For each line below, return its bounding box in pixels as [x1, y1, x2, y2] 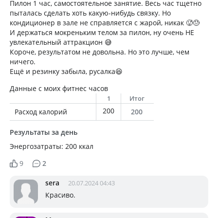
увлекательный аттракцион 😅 [10, 37, 112, 47]
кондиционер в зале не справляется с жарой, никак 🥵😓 [10, 18, 200, 28]
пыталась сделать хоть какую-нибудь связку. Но [10, 8, 171, 18]
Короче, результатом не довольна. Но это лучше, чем [10, 47, 189, 57]
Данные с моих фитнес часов [10, 84, 108, 93]
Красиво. [45, 190, 75, 200]
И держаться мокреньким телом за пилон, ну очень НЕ [10, 28, 194, 37]
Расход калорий [15, 107, 67, 117]
